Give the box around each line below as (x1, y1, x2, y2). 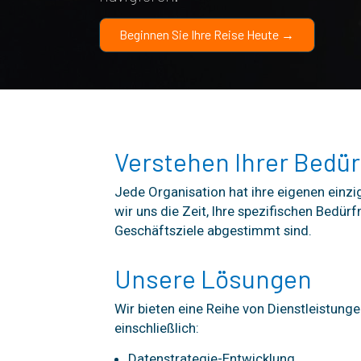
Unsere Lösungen (114, 262, 312, 293)
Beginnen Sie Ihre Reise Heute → (119, 27, 294, 43)
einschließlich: (114, 319, 199, 336)
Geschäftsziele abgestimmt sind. (114, 222, 312, 239)
